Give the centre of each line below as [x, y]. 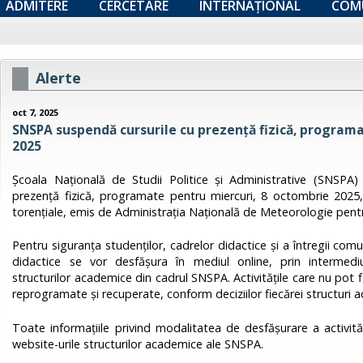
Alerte [59, 77]
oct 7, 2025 [36, 113]
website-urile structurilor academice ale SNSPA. [138, 344]
